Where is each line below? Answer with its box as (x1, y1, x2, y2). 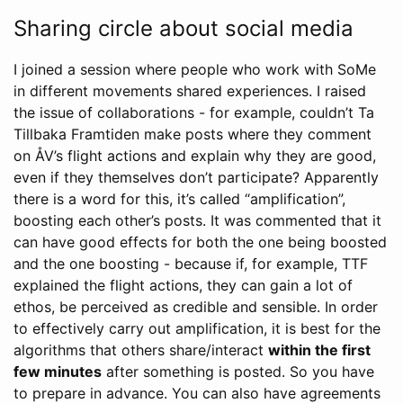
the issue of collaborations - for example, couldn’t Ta (13, 103, 374, 122)
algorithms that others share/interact (13, 341, 268, 360)
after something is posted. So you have (102, 363, 374, 381)
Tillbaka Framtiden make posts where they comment (13, 125, 372, 144)
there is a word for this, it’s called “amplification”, (13, 190, 345, 209)
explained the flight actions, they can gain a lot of (13, 276, 353, 295)
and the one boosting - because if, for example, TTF (13, 255, 368, 273)
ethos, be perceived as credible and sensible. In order (13, 298, 378, 317)
